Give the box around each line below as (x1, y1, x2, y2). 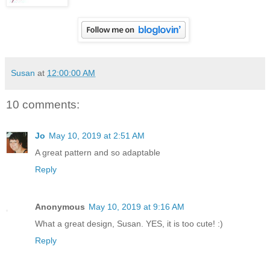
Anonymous (35, 201, 85, 212)
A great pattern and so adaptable (35, 147, 160, 157)
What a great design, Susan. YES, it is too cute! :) (35, 218, 223, 228)
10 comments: (6, 98, 80, 111)
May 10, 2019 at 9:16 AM (89, 201, 184, 212)
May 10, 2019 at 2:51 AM (49, 130, 145, 140)
